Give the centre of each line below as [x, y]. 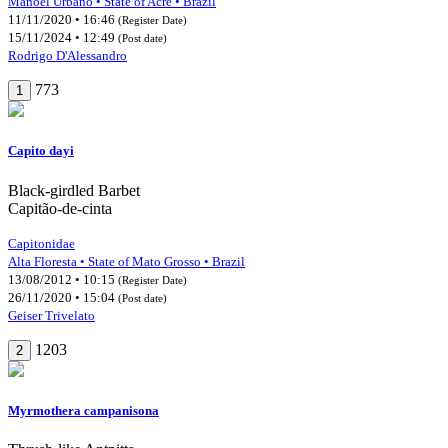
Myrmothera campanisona [83, 410]
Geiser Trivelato [51, 315]
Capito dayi [41, 151]
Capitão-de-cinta [60, 208]
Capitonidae [41, 243]
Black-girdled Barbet [74, 190]
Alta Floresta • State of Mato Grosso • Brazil [126, 261]
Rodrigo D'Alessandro [67, 56]
